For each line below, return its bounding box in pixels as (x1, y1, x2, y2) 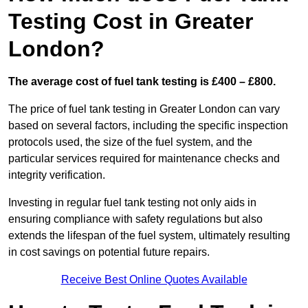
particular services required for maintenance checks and (8, 153, 280, 165)
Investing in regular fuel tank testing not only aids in (8, 197, 256, 209)
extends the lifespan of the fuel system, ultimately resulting (8, 230, 290, 242)
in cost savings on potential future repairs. (8, 246, 210, 258)
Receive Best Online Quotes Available (60, 274, 247, 286)
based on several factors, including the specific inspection (8, 120, 288, 132)
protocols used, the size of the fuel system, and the (8, 136, 252, 148)
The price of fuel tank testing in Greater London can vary (8, 103, 280, 115)
